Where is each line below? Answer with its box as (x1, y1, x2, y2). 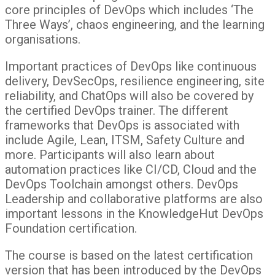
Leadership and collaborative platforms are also (5, 191, 263, 206)
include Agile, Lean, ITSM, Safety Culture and (5, 132, 244, 147)
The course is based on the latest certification (5, 247, 253, 263)
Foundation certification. (5, 220, 137, 236)
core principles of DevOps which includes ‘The (5, 2, 254, 17)
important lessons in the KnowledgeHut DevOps (5, 206, 263, 221)
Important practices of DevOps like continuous (5, 58, 257, 74)
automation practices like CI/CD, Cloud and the (5, 161, 257, 177)
